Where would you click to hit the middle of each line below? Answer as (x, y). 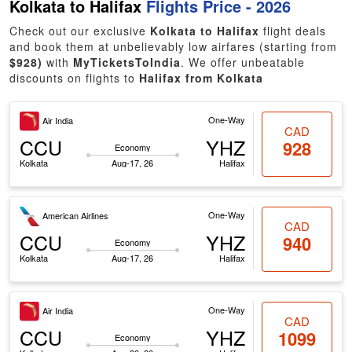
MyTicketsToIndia (127, 62)
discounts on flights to (75, 78)
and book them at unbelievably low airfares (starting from (174, 46)
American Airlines (76, 216)
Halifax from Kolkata (202, 78)
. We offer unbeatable (243, 62)
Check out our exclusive (80, 31)
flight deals (293, 31)
